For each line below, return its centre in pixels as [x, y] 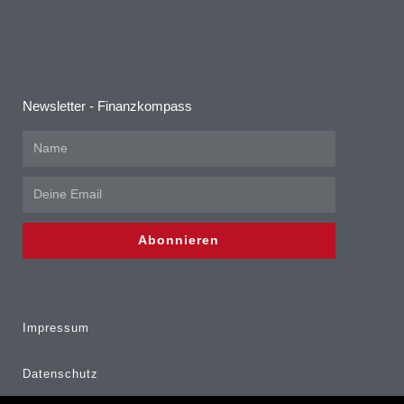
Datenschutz [60, 373]
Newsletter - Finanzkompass [107, 106]
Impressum [56, 327]
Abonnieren [179, 240]
